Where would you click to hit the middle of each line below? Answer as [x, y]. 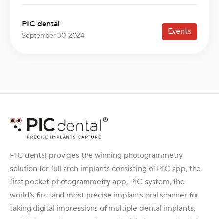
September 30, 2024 [53, 36]
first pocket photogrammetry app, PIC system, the [98, 182]
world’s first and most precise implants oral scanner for [104, 195]
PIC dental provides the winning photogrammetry [97, 155]
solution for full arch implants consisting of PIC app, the [106, 168]
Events [179, 32]
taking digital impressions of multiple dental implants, [103, 208]
